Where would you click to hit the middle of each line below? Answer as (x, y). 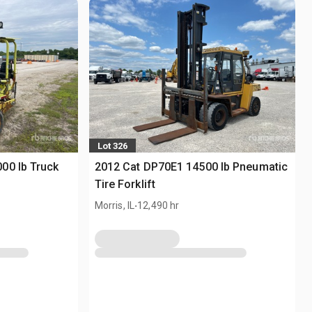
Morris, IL (115, 206)
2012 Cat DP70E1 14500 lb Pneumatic (191, 167)
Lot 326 (112, 146)
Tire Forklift (125, 185)
